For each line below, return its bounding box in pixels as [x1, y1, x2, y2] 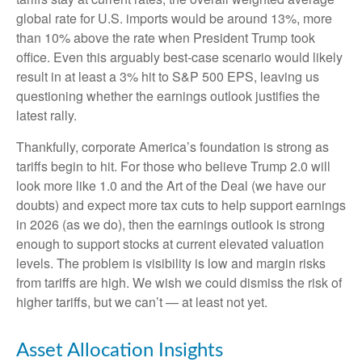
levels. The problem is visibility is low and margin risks [16, 254, 326, 273]
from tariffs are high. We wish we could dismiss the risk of [16, 273, 342, 293]
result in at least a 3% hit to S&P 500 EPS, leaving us [16, 67, 319, 86]
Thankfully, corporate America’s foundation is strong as [16, 137, 329, 157]
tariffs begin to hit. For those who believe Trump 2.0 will [16, 157, 330, 176]
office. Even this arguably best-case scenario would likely [16, 48, 343, 67]
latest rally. [16, 106, 77, 125]
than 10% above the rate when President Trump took [16, 28, 315, 48]
